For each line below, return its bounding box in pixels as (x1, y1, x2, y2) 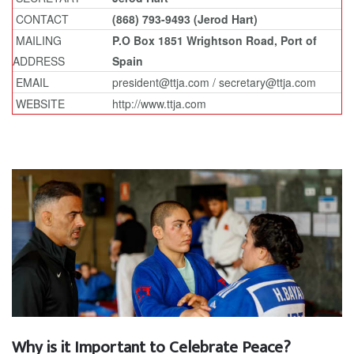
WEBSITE (13, 96, 65, 111)
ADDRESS (13, 53, 65, 69)
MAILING (13, 32, 62, 48)
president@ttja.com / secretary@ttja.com (112, 74, 316, 90)
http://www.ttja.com (112, 96, 206, 111)
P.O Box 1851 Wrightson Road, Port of (112, 32, 317, 48)
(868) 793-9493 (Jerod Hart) (112, 11, 258, 27)
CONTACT (13, 11, 69, 27)
